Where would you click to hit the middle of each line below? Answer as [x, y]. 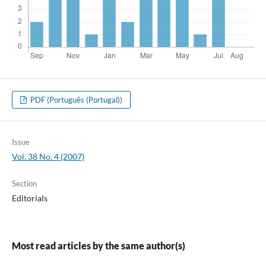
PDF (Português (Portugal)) [76, 100]
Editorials [29, 198]
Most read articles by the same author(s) [98, 246]
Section [24, 184]
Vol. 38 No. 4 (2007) [48, 157]
